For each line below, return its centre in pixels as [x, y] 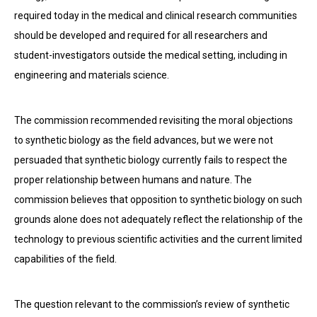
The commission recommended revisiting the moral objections [154, 120]
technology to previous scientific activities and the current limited [158, 239]
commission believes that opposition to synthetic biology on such [158, 200]
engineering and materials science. [92, 75]
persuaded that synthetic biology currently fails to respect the [151, 160]
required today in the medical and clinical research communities [156, 16]
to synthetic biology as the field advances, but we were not [144, 140]
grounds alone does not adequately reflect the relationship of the [158, 219]
